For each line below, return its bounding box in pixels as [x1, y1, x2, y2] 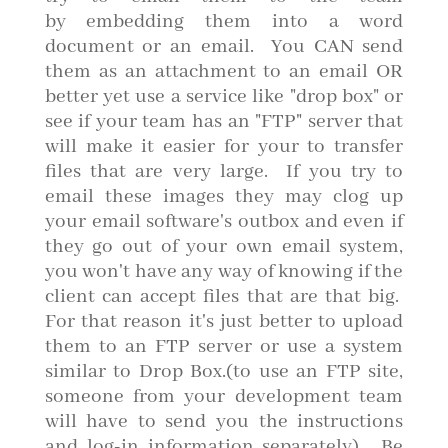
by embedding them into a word [44, 8, 404, 34]
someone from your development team [44, 383, 404, 409]
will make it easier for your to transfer [44, 133, 404, 159]
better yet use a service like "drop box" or [44, 83, 404, 109]
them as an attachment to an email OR [44, 58, 404, 84]
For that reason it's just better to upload [44, 308, 404, 334]
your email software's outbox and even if [44, 208, 404, 234]
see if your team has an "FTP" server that [44, 108, 404, 134]
